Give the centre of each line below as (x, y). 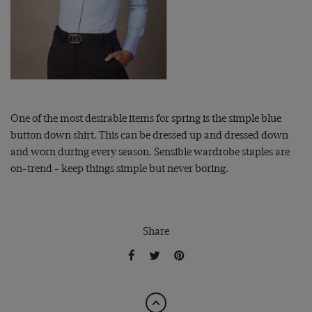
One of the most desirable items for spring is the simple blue (146, 119)
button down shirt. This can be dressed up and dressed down (149, 135)
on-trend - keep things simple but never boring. (119, 169)
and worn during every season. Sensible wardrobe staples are (150, 152)
